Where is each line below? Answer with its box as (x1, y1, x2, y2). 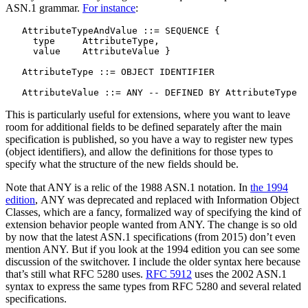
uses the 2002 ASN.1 (192, 267, 287, 280)
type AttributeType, (5, 35, 159, 46)
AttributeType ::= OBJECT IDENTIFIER (5, 66, 214, 77)
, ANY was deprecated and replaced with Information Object (35, 193, 299, 206)
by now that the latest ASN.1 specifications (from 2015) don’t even (5, 230, 296, 243)
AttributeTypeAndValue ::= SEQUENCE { (5, 25, 220, 36)
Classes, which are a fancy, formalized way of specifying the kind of (5, 206, 301, 218)
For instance (82, 1, 135, 14)
